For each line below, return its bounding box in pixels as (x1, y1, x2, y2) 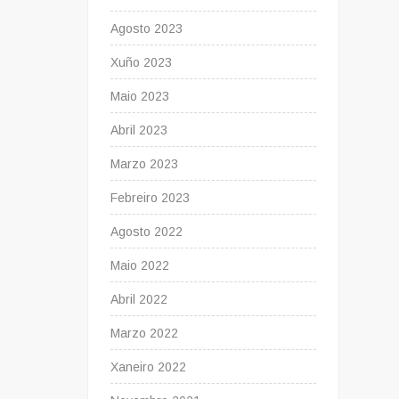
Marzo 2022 (110, 326, 179, 341)
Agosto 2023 (110, 21, 183, 37)
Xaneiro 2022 (110, 360, 187, 375)
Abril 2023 (110, 123, 168, 138)
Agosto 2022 (110, 224, 183, 240)
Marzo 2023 (110, 157, 179, 172)
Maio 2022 (110, 258, 170, 273)
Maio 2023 (110, 89, 170, 104)
